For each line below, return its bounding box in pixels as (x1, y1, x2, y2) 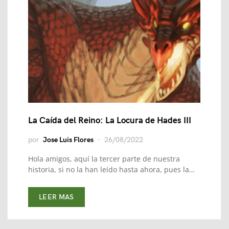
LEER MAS (39, 193, 74, 202)
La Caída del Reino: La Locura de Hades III (28, 116, 191, 126)
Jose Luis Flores (43, 135, 94, 145)
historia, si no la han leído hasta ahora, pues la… (28, 165, 195, 175)
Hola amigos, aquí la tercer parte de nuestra (28, 154, 180, 164)
